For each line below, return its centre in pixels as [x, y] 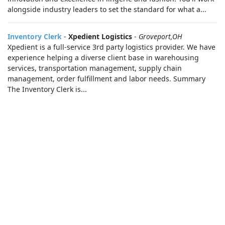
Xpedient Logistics [100, 36]
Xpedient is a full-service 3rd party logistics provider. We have [111, 47]
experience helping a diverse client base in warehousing [103, 58]
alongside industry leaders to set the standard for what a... [107, 9]
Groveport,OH [160, 36]
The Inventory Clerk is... [47, 89]
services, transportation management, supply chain [95, 68]
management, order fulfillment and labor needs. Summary [106, 79]
